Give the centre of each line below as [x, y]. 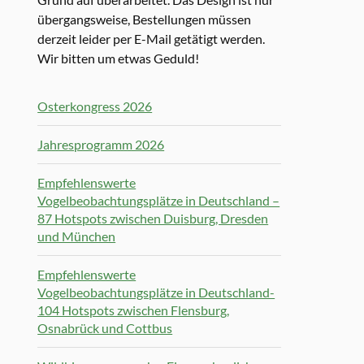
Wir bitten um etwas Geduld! [119, 58]
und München [77, 236]
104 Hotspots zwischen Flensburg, [134, 310]
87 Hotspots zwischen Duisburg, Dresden [153, 219]
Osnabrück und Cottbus [105, 328]
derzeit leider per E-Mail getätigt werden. [152, 39]
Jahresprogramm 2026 [101, 145]
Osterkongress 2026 [95, 106]
